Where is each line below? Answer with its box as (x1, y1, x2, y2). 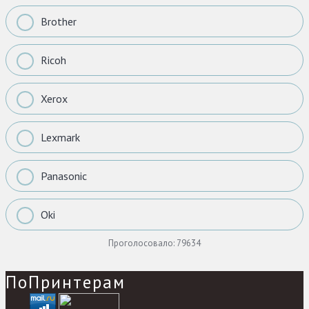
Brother (41, 14, 77, 28)
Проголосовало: (108, 237, 177, 249)
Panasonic (41, 168, 87, 183)
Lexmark (41, 130, 80, 144)
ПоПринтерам (6, 270, 126, 293)
